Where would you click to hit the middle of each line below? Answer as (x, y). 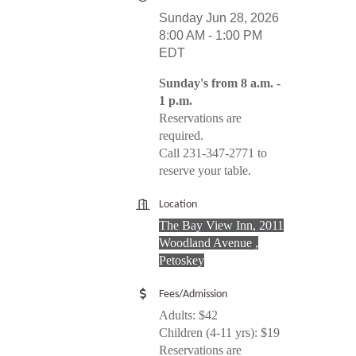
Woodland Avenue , (209, 243)
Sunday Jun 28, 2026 (219, 18)
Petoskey (182, 261)
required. (181, 136)
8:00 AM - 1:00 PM (211, 36)
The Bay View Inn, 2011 (221, 226)
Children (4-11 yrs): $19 (219, 333)
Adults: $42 (188, 315)
